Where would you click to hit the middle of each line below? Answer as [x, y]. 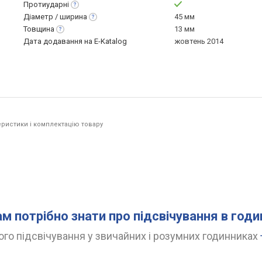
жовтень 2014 [199, 41]
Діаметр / [42, 17]
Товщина [39, 29]
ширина [73, 17]
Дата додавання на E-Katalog [75, 41]
